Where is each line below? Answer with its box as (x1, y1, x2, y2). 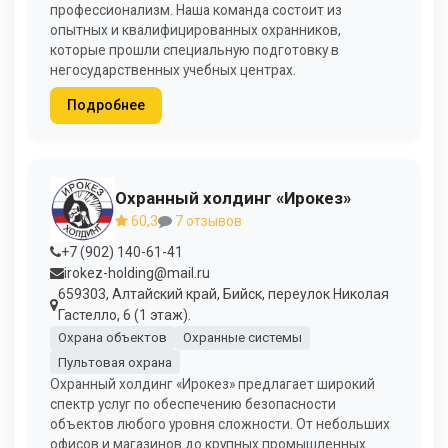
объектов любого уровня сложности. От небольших (50, 416, 390, 433)
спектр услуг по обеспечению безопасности (50, 396, 336, 413)
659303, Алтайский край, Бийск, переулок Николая (58, 285, 389, 302)
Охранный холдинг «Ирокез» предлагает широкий (50, 376, 375, 393)
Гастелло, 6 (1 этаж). (58, 306, 191, 323)
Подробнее (66, 96, 145, 113)
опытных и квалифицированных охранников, (50, 21, 341, 38)
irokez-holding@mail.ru (64, 264, 210, 281)
